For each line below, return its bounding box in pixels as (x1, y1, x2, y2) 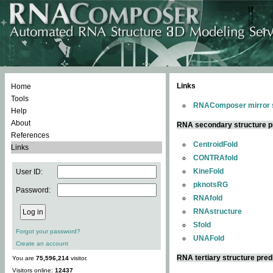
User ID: (16, 168, 43, 176)
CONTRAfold (193, 154, 238, 162)
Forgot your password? (16, 228, 80, 235)
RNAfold (193, 194, 222, 202)
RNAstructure (193, 207, 242, 216)
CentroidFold (193, 140, 238, 149)
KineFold (193, 167, 224, 175)
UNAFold (193, 234, 224, 243)
